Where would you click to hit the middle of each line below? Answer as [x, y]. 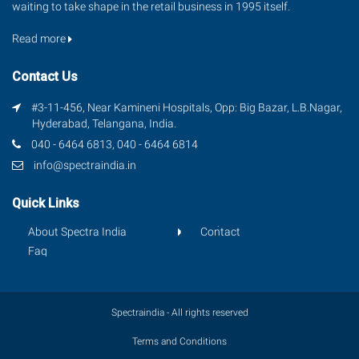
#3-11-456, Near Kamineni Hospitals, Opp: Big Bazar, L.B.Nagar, [186, 107]
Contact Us [45, 77]
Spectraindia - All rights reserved [179, 313]
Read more [40, 38]
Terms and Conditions [179, 341]
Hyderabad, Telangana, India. [104, 123]
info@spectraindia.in [85, 165]
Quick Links [46, 203]
